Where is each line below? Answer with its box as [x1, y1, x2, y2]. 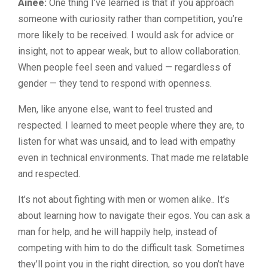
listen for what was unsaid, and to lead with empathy [18, 135, 236, 147]
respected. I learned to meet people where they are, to [18, 119, 245, 131]
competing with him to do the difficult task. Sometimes [18, 242, 245, 254]
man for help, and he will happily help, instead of [18, 226, 218, 237]
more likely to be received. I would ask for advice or [18, 29, 234, 41]
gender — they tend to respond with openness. [18, 77, 212, 89]
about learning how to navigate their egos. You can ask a [18, 209, 250, 221]
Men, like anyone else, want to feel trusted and [18, 103, 212, 115]
